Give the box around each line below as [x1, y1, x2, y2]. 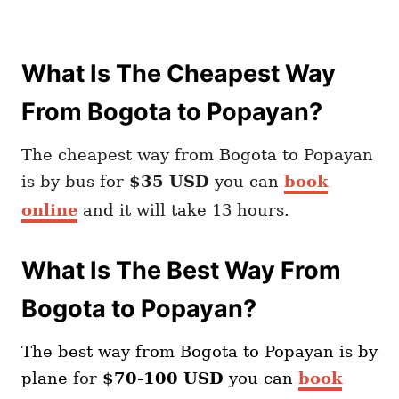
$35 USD [129, 172, 209, 191]
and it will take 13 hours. [77, 200, 289, 219]
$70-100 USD [102, 369, 224, 387]
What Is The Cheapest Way [21, 59, 336, 88]
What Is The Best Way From [21, 256, 341, 285]
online [21, 200, 77, 219]
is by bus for [21, 172, 129, 191]
